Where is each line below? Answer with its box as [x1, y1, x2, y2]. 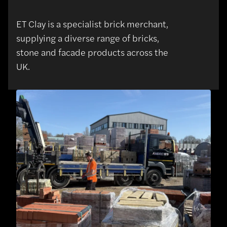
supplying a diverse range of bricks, [16, 31, 159, 44]
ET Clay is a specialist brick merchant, [16, 17, 168, 30]
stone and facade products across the [16, 45, 168, 58]
